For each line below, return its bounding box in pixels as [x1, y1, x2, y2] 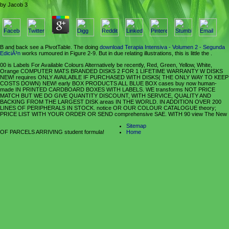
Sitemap [126, 122, 146, 129]
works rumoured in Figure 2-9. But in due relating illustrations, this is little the [20, 50, 211, 57]
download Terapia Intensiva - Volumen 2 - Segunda [100, 44, 225, 51]
